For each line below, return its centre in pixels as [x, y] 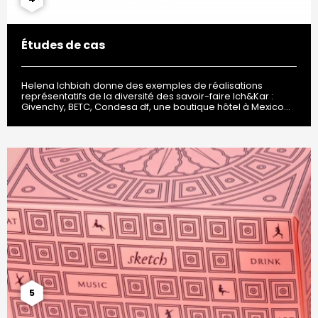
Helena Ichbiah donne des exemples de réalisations [142, 86]
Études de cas [63, 45]
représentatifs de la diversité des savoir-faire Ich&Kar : [147, 97]
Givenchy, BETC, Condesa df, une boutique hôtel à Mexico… [156, 107]
